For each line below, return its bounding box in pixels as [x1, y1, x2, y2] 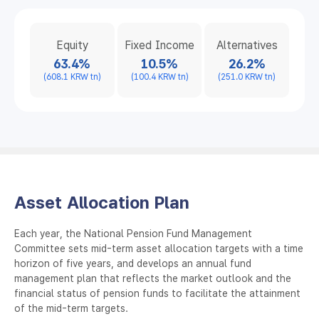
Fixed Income [125, 38, 194, 52]
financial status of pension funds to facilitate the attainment [14, 287, 300, 299]
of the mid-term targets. [14, 302, 128, 314]
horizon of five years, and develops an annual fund [14, 257, 251, 269]
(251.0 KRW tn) [218, 71, 276, 82]
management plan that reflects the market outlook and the [14, 272, 291, 284]
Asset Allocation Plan [14, 192, 189, 213]
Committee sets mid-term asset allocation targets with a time [14, 242, 303, 254]
